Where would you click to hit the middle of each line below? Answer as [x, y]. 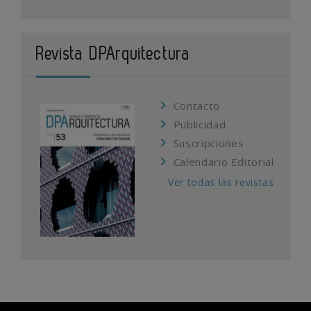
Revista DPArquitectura [114, 54]
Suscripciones [209, 143]
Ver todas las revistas [221, 182]
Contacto [196, 105]
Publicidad [200, 124]
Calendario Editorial [224, 161]
